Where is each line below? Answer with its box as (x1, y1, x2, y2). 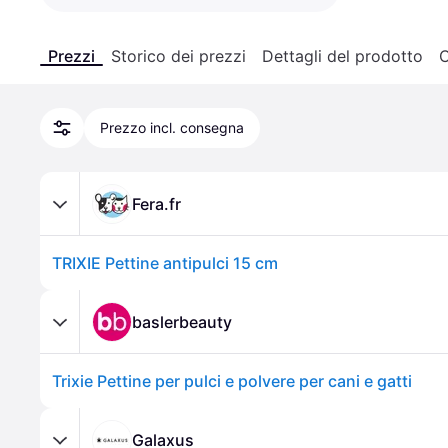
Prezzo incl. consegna (100, 119, 244, 136)
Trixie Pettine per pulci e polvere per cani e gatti (52, 371, 412, 391)
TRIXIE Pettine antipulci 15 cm (52, 253, 278, 273)
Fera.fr (132, 193, 181, 214)
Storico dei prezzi (111, 46, 246, 66)
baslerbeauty (132, 311, 232, 332)
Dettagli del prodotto (262, 46, 423, 66)
